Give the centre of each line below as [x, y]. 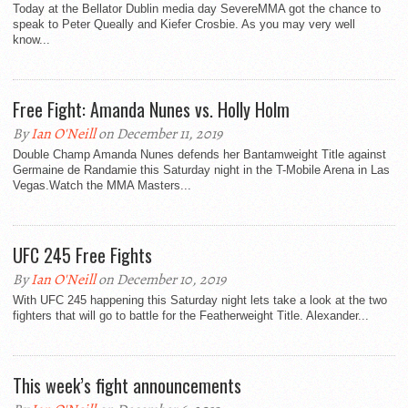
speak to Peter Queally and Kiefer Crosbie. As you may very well [184, 24]
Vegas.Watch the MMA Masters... [102, 185]
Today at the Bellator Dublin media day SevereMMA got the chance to [197, 9]
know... [31, 40]
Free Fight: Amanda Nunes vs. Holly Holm [151, 109]
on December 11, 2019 [159, 134]
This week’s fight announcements [127, 385]
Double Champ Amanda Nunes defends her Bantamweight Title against [199, 154]
